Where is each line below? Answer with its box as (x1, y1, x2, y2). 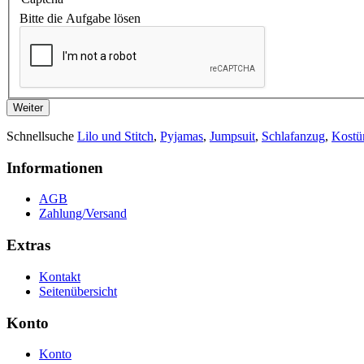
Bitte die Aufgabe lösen (19, 11, 141, 25)
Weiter (13, 101, 43, 114)
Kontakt (39, 269, 80, 284)
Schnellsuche (6, 128, 77, 143)
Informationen (6, 158, 103, 176)
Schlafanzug (262, 128, 325, 143)
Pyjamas (160, 128, 203, 143)
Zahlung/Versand (39, 206, 127, 221)
